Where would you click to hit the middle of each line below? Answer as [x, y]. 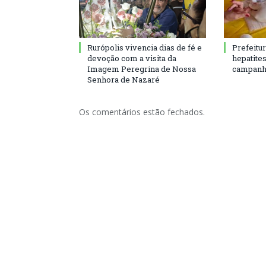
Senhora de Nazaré [123, 80]
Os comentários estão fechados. [142, 112]
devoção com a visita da [132, 58]
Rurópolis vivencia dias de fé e [145, 47]
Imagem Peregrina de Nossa [142, 69]
